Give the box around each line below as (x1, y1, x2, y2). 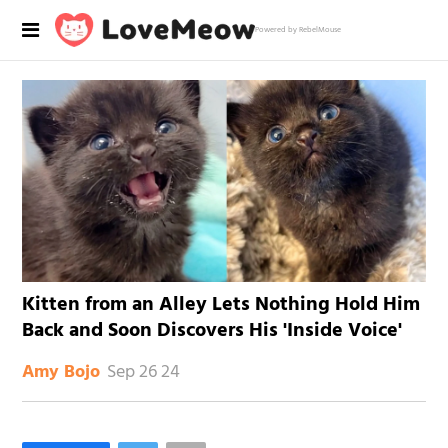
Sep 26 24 (107, 357, 181, 387)
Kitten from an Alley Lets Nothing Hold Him (22, 288, 421, 321)
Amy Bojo (22, 357, 101, 387)
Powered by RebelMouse (255, 24, 341, 36)
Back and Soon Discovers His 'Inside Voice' (22, 314, 403, 347)
